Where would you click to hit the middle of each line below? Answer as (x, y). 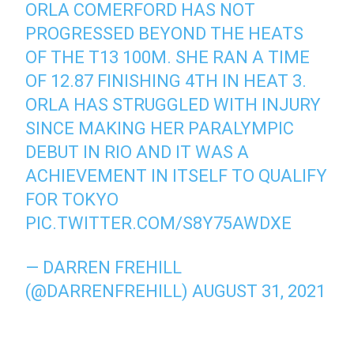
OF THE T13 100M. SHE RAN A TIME (168, 58)
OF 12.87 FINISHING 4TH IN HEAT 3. (166, 81)
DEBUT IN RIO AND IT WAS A (137, 153)
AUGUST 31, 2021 (259, 292)
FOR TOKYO (72, 200)
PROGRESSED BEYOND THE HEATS (165, 34)
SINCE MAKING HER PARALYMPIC (160, 129)
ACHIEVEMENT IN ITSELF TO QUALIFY (177, 176)
